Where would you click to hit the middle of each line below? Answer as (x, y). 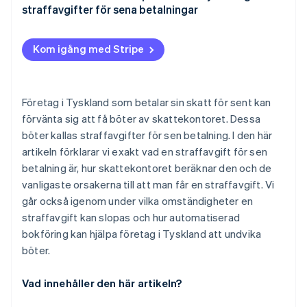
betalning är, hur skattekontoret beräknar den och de (147, 168)
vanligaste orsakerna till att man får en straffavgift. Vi (148, 185)
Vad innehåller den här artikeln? (102, 283)
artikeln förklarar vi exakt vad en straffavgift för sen (145, 152)
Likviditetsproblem (69, 46)
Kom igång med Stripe (88, 49)
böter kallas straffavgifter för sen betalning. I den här (147, 135)
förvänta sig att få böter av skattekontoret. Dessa (142, 119)
